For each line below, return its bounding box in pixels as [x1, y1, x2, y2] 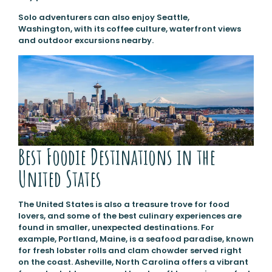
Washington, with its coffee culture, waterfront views [18, 22, 241, 35]
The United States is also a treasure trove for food [18, 199, 229, 211]
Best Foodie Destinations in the [18, 143, 216, 171]
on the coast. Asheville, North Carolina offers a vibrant [18, 256, 248, 268]
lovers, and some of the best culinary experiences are [18, 210, 242, 222]
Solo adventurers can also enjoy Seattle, [18, 11, 189, 23]
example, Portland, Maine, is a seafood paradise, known [18, 233, 254, 245]
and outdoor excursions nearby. [18, 34, 154, 46]
